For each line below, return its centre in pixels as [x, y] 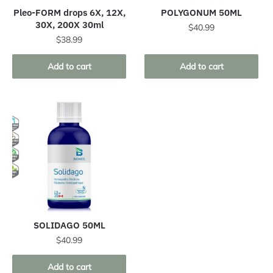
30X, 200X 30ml [69, 25]
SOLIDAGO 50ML [69, 225]
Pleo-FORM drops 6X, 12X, [69, 13]
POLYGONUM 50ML [202, 13]
